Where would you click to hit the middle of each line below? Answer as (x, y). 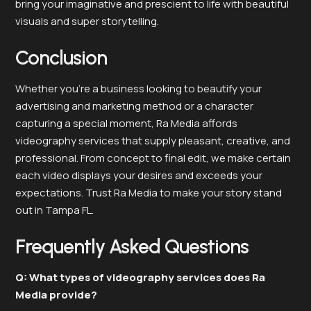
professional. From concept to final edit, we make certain (153, 158)
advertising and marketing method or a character (134, 106)
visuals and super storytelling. (87, 21)
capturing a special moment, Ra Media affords (126, 123)
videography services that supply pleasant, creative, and (153, 140)
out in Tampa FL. (54, 210)
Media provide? (56, 294)
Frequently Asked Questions (132, 246)
